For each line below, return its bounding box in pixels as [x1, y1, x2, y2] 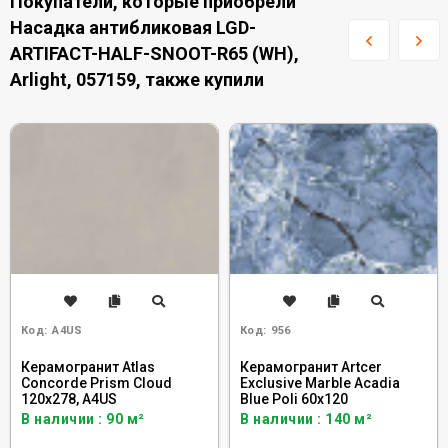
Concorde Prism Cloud [21, 375, 172, 391]
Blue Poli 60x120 [240, 391, 348, 407]
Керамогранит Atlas [21, 359, 155, 375]
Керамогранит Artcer [240, 359, 382, 375]
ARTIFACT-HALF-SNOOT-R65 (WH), [10, 43, 299, 64]
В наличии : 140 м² [240, 411, 372, 427]
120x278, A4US [21, 391, 117, 407]
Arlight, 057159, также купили [10, 69, 264, 90]
